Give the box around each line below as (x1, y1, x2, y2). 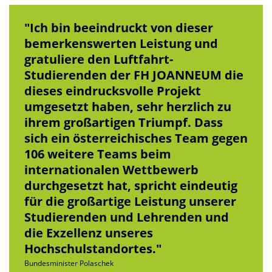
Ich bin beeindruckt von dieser (30, 19, 213, 36)
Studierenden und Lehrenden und (24, 209, 229, 225)
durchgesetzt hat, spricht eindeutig (24, 177, 237, 194)
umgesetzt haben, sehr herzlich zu (24, 98, 231, 115)
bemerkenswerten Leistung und (24, 35, 218, 52)
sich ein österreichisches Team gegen (24, 130, 248, 146)
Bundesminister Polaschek (24, 258, 114, 268)
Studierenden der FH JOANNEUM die (24, 67, 243, 83)
